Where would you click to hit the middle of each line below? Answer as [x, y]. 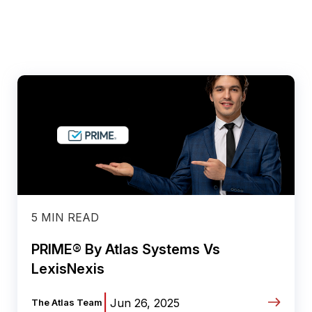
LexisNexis [68, 269]
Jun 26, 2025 [145, 303]
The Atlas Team [67, 302]
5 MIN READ [65, 217]
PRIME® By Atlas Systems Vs [126, 249]
